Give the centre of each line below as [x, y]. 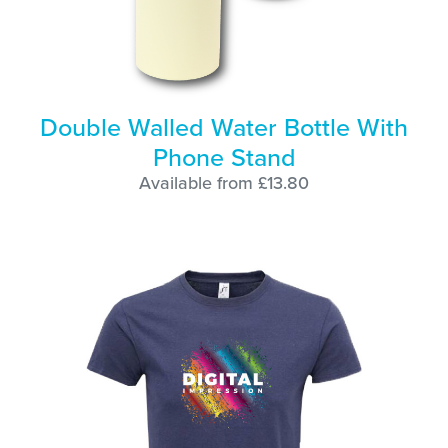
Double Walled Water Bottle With [224, 128]
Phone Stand [224, 158]
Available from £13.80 [224, 183]
